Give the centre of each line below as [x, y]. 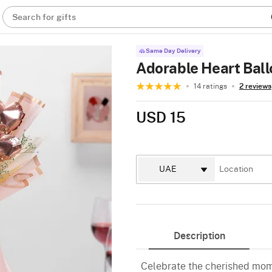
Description [199, 236]
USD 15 [161, 118]
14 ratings [210, 86]
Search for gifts [44, 18]
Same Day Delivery [173, 51]
